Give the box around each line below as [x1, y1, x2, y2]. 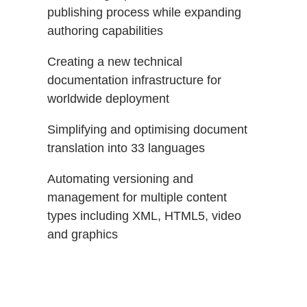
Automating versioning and [47, 171, 194, 186]
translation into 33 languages [47, 140, 206, 155]
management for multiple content [47, 190, 228, 204]
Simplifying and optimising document [47, 122, 248, 136]
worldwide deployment [47, 91, 170, 106]
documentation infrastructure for [47, 73, 222, 87]
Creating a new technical [47, 54, 183, 69]
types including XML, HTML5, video [47, 208, 242, 223]
